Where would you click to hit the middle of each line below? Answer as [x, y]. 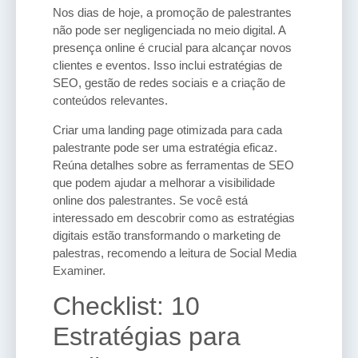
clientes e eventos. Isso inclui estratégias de [167, 66]
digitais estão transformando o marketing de [167, 235]
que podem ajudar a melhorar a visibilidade [164, 182]
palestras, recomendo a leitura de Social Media [175, 253]
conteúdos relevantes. [110, 101]
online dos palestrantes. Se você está [150, 200]
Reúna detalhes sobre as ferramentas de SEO [173, 165]
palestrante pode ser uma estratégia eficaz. [165, 147]
